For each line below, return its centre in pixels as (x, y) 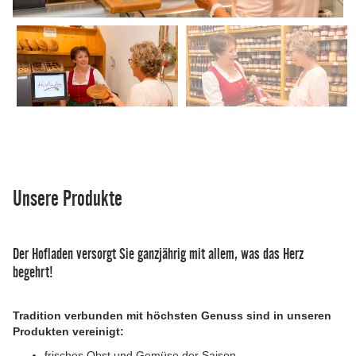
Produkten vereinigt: (68, 331)
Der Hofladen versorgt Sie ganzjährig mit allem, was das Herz (158, 253)
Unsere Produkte (68, 198)
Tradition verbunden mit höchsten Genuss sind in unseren (172, 315)
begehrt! (33, 271)
